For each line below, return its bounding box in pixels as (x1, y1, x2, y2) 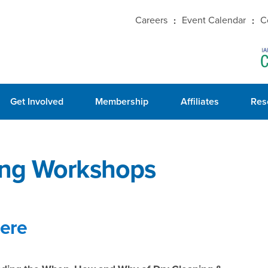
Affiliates (180, 95, 219, 108)
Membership (95, 95, 149, 108)
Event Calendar (182, 13, 246, 27)
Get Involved (10, 95, 63, 108)
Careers (135, 13, 168, 27)
